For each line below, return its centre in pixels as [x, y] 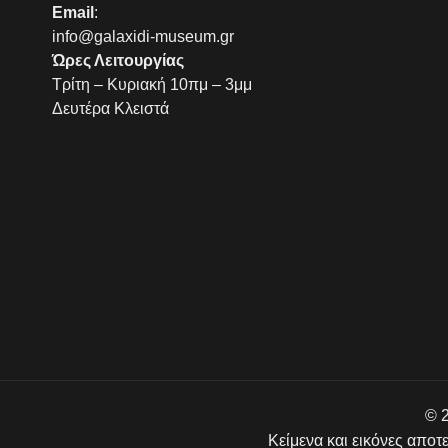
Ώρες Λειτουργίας [118, 60]
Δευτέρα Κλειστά [110, 108]
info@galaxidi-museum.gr [143, 36]
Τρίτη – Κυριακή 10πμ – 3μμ [152, 84]
